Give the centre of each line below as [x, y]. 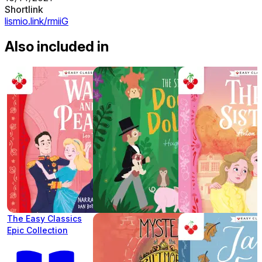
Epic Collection [37, 230]
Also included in [57, 47]
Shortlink [24, 9]
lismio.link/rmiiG [37, 21]
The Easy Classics [44, 219]
